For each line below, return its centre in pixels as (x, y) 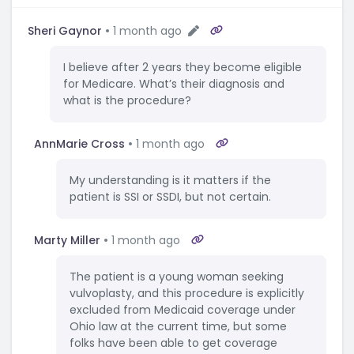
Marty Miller (67, 240)
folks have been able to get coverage (173, 343)
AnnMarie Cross (79, 144)
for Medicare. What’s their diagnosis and (174, 84)
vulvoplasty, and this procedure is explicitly (187, 294)
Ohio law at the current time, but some (178, 327)
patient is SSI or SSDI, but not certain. (170, 197)
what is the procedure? (127, 101)
